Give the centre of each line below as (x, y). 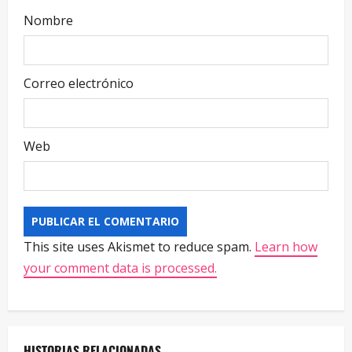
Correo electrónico (79, 83)
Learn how (286, 246)
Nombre (48, 20)
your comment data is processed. (120, 268)
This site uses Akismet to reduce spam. (139, 246)
